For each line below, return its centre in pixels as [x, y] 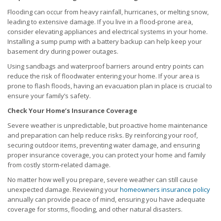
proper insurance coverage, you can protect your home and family [107, 155]
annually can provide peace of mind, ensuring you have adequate [106, 200]
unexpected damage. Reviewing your [64, 190]
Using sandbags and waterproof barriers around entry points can [106, 66]
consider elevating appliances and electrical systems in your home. [108, 32]
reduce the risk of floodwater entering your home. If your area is [104, 76]
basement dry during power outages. [63, 52]
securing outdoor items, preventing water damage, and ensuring [104, 145]
